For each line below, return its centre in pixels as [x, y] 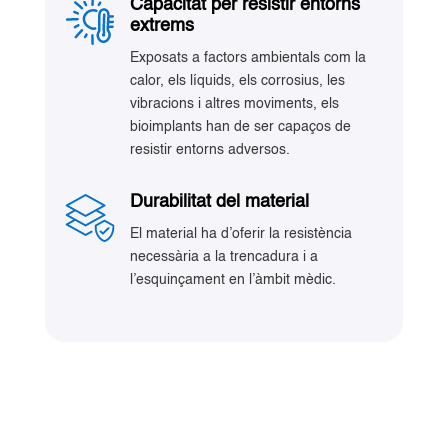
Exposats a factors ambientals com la [247, 57]
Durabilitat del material [219, 201]
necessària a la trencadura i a [223, 256]
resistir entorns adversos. [209, 149]
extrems [161, 25]
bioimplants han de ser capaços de [240, 126]
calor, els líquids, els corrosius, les [237, 80]
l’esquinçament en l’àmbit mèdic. [232, 279]
